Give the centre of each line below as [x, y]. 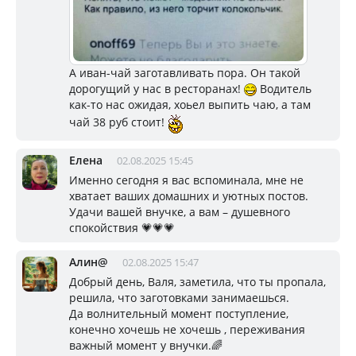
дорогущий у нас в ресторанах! [157, 89]
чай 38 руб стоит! [118, 122]
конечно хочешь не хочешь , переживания [187, 330]
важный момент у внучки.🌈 [146, 346]
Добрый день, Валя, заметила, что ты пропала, [197, 282]
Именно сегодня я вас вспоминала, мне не [186, 180]
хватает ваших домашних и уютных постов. [189, 196]
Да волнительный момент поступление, [179, 314]
